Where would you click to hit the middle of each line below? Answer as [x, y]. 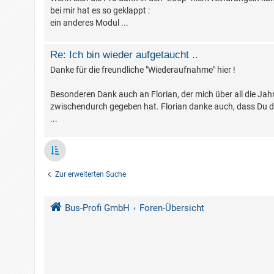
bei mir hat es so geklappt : [100, 11]
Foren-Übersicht [172, 208]
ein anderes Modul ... [89, 23]
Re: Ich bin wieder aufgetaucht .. [124, 55]
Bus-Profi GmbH [97, 208]
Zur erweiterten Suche [91, 175]
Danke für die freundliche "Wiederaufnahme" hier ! [143, 70]
